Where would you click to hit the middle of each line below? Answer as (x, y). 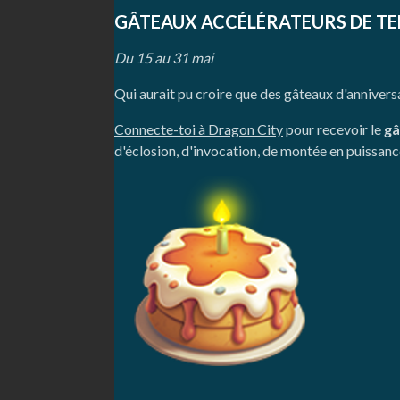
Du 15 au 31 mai (164, 58)
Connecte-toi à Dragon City (199, 129)
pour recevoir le (333, 129)
